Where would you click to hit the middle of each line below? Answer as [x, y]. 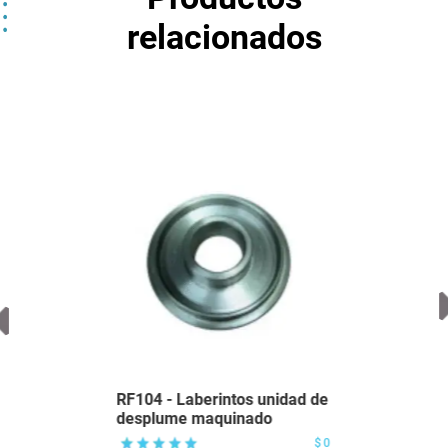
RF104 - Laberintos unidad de [222, 400]
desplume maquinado [194, 419]
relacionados [224, 37]
